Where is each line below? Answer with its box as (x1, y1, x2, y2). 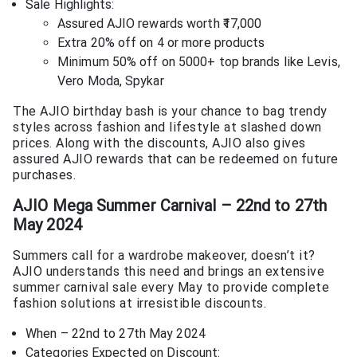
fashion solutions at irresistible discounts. (13, 295, 266, 311)
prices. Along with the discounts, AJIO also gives (13, 135, 306, 151)
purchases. (13, 167, 76, 182)
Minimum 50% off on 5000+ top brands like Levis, (57, 53, 340, 69)
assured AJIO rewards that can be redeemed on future (13, 151, 339, 167)
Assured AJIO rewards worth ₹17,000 (57, 15, 262, 31)
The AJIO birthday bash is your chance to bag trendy (13, 103, 328, 119)
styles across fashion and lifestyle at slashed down (13, 119, 322, 135)
